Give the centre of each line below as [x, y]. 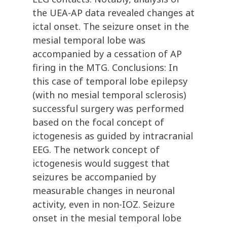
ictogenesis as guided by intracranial [113, 136]
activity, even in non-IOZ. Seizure [104, 204]
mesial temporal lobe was [89, 40]
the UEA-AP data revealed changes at [113, 13]
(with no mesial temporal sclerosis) [109, 95]
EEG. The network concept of [96, 150]
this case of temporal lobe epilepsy [110, 81]
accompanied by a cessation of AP [107, 54]
